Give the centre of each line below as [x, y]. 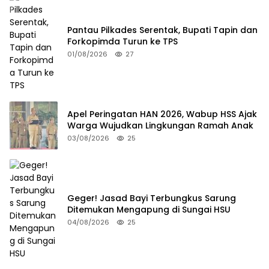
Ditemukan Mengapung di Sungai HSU [149, 209]
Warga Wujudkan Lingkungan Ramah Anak [160, 125]
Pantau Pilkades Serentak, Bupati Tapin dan [162, 30]
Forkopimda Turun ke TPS [122, 41]
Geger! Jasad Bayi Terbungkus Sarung [152, 198]
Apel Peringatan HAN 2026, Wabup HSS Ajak [162, 114]
